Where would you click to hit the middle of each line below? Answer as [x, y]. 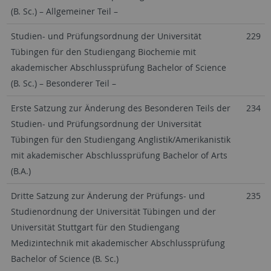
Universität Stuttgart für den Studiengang [95, 227]
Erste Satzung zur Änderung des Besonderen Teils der [120, 108]
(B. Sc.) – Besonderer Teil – [63, 83]
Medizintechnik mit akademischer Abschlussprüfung [118, 243]
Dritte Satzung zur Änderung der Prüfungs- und [108, 196]
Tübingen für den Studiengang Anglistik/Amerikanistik [120, 139]
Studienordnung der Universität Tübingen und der [113, 211]
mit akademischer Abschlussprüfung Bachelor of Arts [119, 155]
